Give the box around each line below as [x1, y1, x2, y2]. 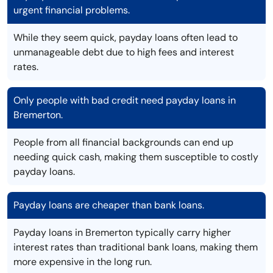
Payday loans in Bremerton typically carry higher [13, 226, 231, 239]
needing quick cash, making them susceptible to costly [13, 151, 258, 164]
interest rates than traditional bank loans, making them [13, 241, 258, 254]
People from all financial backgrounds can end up [13, 136, 233, 149]
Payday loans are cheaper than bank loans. [13, 199, 204, 212]
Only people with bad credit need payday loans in [13, 94, 236, 107]
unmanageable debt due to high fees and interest [13, 46, 234, 59]
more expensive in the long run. [13, 255, 152, 269]
